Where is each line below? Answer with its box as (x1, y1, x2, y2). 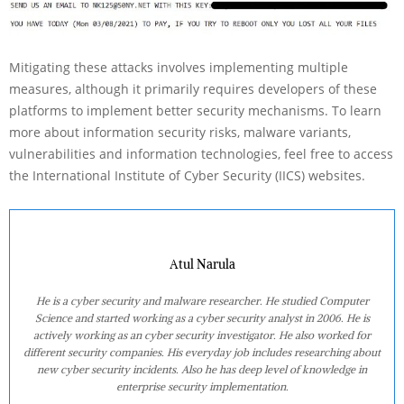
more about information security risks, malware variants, (9, 123, 351, 141)
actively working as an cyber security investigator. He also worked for (33, 327, 371, 342)
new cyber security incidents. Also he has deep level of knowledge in (37, 362, 367, 376)
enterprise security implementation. (115, 379, 289, 393)
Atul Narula (169, 255, 235, 272)
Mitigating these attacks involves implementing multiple (9, 58, 348, 76)
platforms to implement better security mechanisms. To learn (9, 101, 381, 119)
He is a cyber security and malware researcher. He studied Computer (35, 293, 369, 308)
